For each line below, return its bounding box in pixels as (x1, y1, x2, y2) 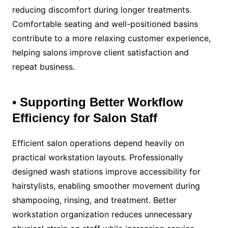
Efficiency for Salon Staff (12, 110, 157, 125)
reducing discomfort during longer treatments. (12, 4, 191, 15)
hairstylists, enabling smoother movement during (12, 180, 200, 191)
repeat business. (12, 61, 75, 72)
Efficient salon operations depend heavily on (12, 137, 184, 148)
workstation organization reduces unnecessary (12, 209, 192, 219)
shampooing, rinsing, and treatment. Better (12, 194, 177, 205)
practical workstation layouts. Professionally (12, 152, 183, 162)
